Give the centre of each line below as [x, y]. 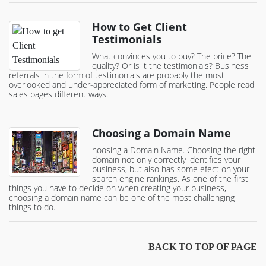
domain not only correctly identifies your [166, 160]
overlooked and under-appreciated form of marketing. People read [132, 85]
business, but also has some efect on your [171, 169]
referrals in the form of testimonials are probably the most [117, 75]
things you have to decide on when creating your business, [118, 188]
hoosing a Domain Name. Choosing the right [174, 150]
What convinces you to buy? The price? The [172, 56]
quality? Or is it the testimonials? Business [170, 66]
